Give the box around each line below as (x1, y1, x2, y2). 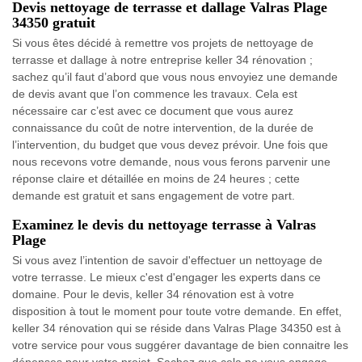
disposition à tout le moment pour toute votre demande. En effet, (12, 304, 342, 318)
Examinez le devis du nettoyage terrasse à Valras (12, 216, 316, 233)
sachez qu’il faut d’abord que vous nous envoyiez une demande (12, 69, 338, 83)
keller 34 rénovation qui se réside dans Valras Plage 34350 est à (12, 321, 341, 335)
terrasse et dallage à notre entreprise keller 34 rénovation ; (12, 53, 313, 66)
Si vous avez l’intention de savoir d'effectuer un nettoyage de (12, 253, 322, 267)
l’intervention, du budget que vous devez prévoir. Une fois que (12, 137, 328, 151)
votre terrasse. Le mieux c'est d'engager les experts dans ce (12, 270, 321, 284)
